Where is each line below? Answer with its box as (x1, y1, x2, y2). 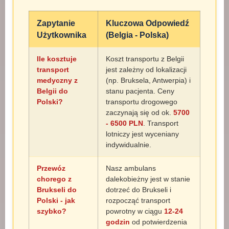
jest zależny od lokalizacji (106, 65, 187, 74)
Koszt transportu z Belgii (106, 55, 184, 63)
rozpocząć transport (106, 196, 170, 204)
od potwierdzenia (130, 218, 187, 226)
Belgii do (37, 87, 68, 95)
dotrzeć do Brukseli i (106, 186, 171, 194)
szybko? (37, 207, 66, 215)
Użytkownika (37, 31, 86, 39)
